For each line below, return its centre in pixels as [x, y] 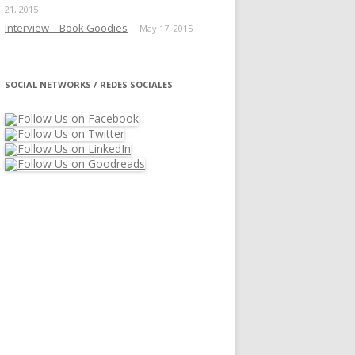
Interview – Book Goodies [66, 27]
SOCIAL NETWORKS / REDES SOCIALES [89, 84]
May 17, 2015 [166, 28]
